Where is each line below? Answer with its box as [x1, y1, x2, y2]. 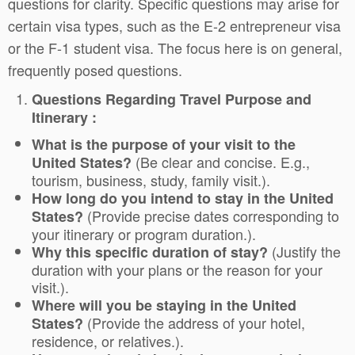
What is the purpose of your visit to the [32, 134, 296, 155]
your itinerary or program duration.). [32, 223, 256, 244]
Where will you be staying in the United [32, 295, 296, 315]
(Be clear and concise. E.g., [132, 151, 310, 172]
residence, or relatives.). [32, 330, 184, 351]
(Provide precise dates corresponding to [83, 205, 339, 226]
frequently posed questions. [8, 59, 182, 80]
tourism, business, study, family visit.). [32, 170, 270, 190]
